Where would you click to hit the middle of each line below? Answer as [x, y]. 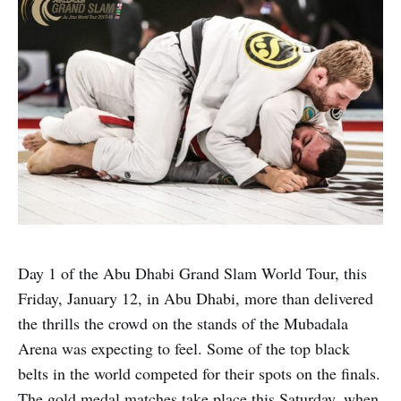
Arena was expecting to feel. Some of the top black [184, 348]
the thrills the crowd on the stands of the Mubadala [183, 323]
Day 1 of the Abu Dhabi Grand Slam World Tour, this [192, 273]
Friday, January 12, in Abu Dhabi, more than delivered [196, 298]
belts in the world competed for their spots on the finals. [199, 373]
